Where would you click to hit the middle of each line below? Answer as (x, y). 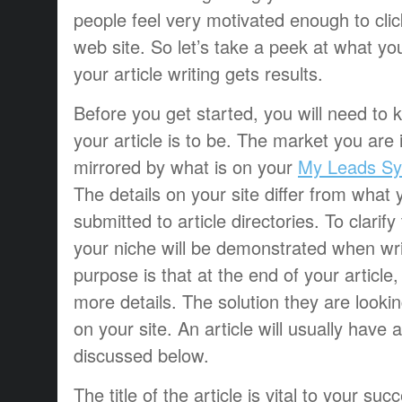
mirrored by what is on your (186, 166)
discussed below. (141, 354)
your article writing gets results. (198, 73)
